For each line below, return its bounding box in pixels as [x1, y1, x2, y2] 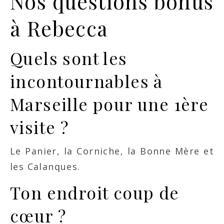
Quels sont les [10, 46, 127, 69]
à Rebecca [10, 14, 108, 41]
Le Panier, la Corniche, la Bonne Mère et [10, 144, 214, 157]
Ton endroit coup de [10, 180, 179, 204]
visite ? [10, 115, 69, 138]
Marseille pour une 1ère [10, 92, 209, 115]
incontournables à [10, 69, 163, 92]
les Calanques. [10, 160, 80, 172]
